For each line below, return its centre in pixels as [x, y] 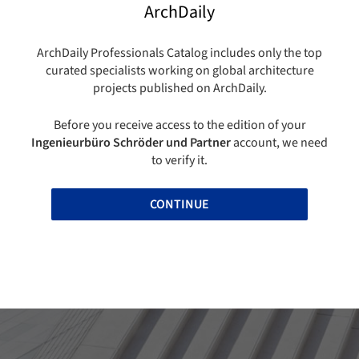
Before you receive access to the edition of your [179, 125]
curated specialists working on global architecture [179, 71]
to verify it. [179, 161]
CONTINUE [179, 205]
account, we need [279, 143]
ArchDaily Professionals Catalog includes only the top [179, 53]
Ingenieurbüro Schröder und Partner [131, 143]
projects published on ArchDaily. [179, 89]
